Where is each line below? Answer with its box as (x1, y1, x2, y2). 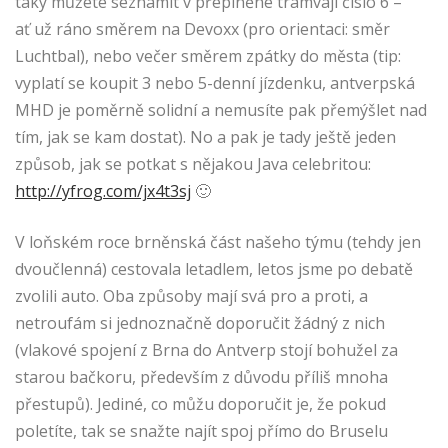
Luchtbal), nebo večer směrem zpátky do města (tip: (15, 45, 401, 67)
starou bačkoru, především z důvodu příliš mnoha (15, 366, 388, 388)
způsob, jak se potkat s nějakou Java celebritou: (15, 153, 371, 175)
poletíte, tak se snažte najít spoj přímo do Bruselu (15, 420, 388, 442)
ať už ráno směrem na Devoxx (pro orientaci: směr (15, 18, 390, 40)
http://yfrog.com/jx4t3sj (15, 180, 191, 202)
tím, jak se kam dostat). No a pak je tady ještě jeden (15, 126, 396, 148)
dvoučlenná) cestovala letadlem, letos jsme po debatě (15, 258, 413, 280)
